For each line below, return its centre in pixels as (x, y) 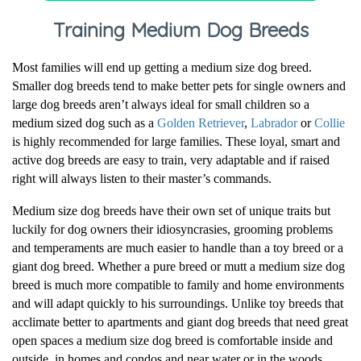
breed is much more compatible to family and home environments (178, 285)
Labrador (274, 123)
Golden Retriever (201, 123)
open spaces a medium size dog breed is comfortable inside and (172, 341)
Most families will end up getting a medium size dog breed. (162, 68)
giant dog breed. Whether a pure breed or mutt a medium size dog (178, 267)
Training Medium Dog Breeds (180, 30)
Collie (330, 123)
